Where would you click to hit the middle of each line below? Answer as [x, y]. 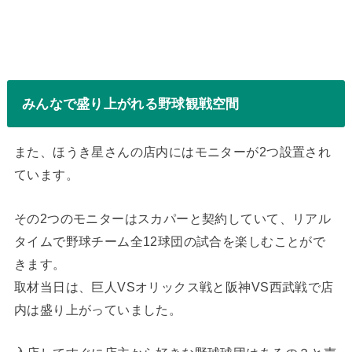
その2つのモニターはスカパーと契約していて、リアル [172, 218]
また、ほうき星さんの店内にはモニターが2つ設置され [172, 152]
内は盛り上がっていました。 [98, 309]
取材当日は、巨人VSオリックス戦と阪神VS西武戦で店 [174, 286]
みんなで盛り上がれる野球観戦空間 [130, 103]
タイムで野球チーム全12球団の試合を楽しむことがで [170, 241]
